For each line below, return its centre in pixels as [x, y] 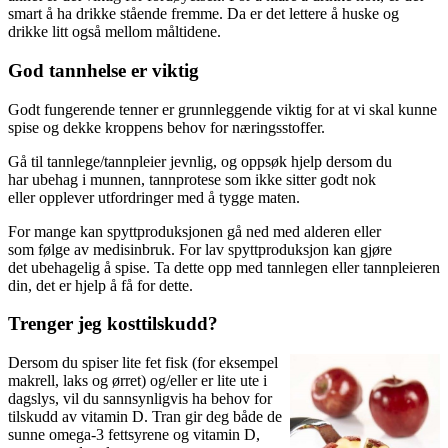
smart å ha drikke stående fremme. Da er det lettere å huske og [203, 14]
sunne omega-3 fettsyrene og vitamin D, [134, 434]
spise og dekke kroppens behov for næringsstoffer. [168, 127]
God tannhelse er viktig [103, 70]
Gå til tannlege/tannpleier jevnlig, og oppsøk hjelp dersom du [200, 161]
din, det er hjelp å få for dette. [100, 285]
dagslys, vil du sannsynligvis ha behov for [140, 398]
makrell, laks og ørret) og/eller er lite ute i [137, 380]
